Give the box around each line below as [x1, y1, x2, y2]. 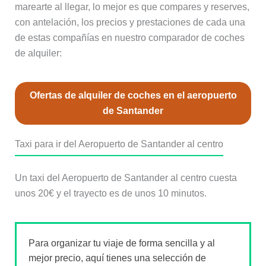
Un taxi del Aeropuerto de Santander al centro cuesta [14, 173, 237, 183]
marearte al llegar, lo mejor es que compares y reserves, [14, 2, 249, 12]
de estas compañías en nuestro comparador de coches [14, 33, 245, 43]
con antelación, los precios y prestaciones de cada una [14, 17, 245, 28]
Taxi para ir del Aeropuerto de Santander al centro [14, 139, 223, 150]
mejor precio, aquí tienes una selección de [28, 253, 206, 264]
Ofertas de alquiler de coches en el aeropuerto [29, 90, 237, 101]
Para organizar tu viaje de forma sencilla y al [28, 238, 215, 249]
